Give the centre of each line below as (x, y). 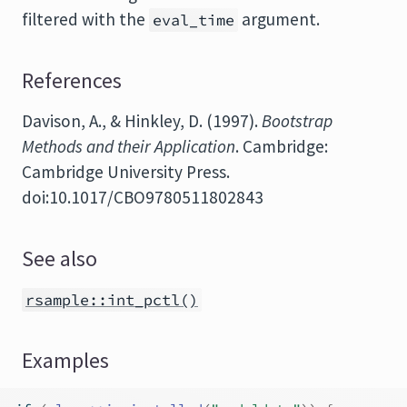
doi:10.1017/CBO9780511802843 (143, 197)
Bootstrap (297, 121)
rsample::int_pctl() (112, 300)
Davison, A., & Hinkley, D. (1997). (142, 121)
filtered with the (85, 19)
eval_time (194, 20)
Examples (65, 361)
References (72, 81)
